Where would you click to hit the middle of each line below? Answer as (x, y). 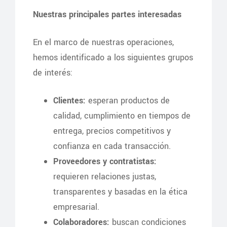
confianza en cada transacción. (112, 146)
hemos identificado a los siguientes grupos (113, 58)
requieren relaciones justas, (105, 177)
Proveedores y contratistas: (105, 161)
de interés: (53, 73)
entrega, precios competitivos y (112, 131)
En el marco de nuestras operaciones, (103, 42)
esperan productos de (128, 101)
